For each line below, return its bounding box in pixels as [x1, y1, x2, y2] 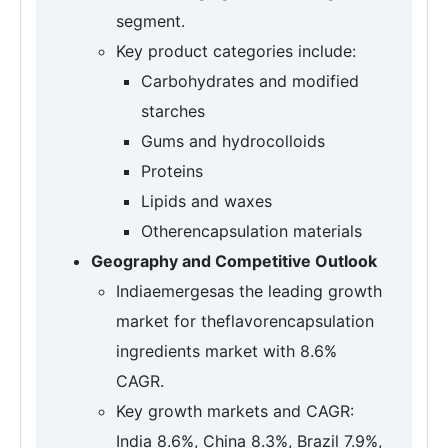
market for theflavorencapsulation [116, 311, 374, 332]
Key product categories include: [116, 41, 356, 62]
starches [141, 101, 205, 122]
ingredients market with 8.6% [116, 341, 337, 362]
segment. [116, 11, 185, 32]
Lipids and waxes [141, 191, 272, 212]
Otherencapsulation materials [141, 221, 362, 242]
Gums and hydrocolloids [141, 131, 325, 152]
